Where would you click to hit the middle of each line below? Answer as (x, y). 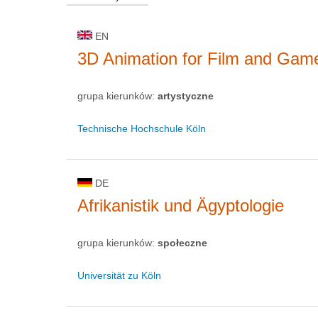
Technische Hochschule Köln (142, 128)
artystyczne (186, 95)
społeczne (182, 242)
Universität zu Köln (119, 275)
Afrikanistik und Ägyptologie (181, 205)
